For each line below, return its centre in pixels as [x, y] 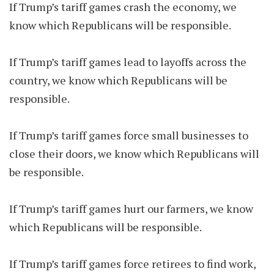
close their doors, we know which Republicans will [134, 154]
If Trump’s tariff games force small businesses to [129, 135]
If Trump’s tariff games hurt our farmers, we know [131, 209]
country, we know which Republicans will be [118, 80]
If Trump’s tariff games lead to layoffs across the [128, 62]
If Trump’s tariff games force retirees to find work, [132, 264]
